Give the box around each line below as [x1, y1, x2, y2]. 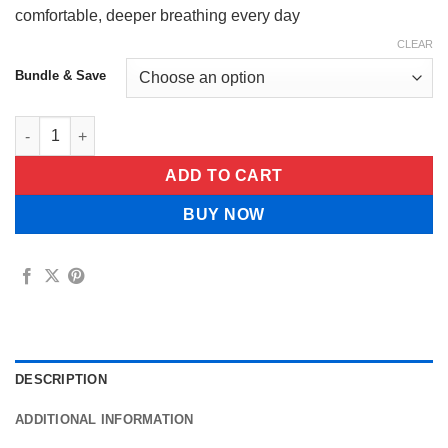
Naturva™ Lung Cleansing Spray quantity [14, 118, 298, 135]
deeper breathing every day [102, 6, 300, 24]
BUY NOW [183, 206, 265, 224]
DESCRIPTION [15, 372, 107, 388]
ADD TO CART [165, 167, 283, 185]
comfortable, [15, 6, 102, 24]
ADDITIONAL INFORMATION [15, 412, 194, 428]
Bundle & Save [15, 68, 106, 84]
